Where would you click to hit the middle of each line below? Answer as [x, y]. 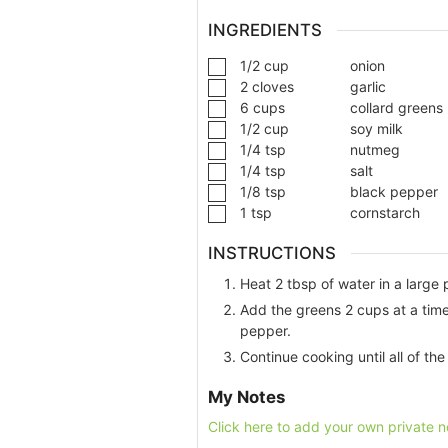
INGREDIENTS [265, 29]
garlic [368, 87]
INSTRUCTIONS [272, 253]
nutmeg [375, 150]
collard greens [396, 108]
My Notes [246, 396]
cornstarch [385, 213]
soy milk [376, 129]
